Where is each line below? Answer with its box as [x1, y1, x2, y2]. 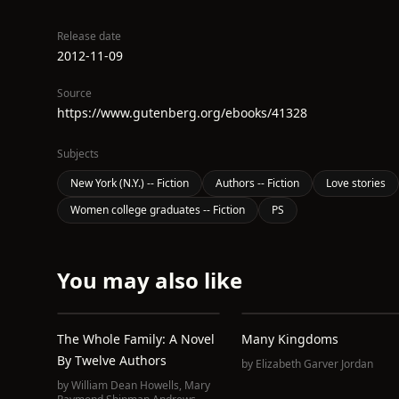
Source [57, 85, 92, 101]
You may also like [57, 265, 242, 295]
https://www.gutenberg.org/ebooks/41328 [57, 104, 307, 121]
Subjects [57, 146, 99, 161]
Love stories [326, 175, 386, 191]
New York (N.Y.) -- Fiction [70, 175, 189, 191]
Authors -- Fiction [216, 175, 299, 191]
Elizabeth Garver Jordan [255, 356, 373, 371]
